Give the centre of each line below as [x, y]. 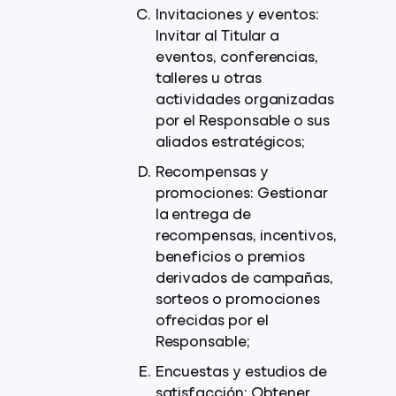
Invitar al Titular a [217, 37]
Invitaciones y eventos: [237, 16]
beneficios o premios [230, 258]
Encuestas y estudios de [241, 373]
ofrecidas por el [212, 322]
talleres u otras [208, 80]
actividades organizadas [244, 101]
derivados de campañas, [244, 279]
